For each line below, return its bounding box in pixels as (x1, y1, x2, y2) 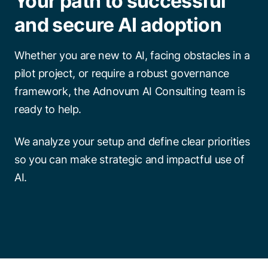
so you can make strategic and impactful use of (14, 153, 245, 166)
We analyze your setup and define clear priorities (14, 135, 250, 148)
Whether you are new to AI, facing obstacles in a (14, 49, 250, 62)
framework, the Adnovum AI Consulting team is (14, 85, 245, 98)
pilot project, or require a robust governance (14, 67, 229, 80)
